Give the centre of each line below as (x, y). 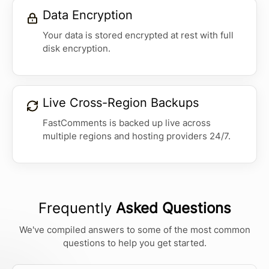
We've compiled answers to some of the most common (134, 230)
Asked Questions (173, 208)
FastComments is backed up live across (127, 123)
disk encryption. (77, 49)
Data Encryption (88, 15)
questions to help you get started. (134, 243)
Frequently (77, 208)
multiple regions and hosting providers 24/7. (137, 136)
